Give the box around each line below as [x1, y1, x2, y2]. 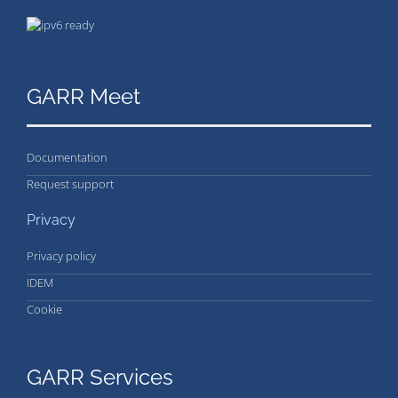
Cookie [27, 301, 62, 318]
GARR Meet [27, 84, 140, 110]
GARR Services [27, 364, 173, 391]
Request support [27, 176, 114, 193]
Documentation [27, 149, 107, 166]
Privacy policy [27, 248, 96, 265]
